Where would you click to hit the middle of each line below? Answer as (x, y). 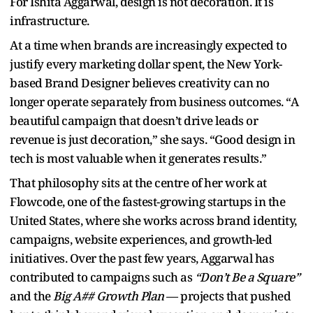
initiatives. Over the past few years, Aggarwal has (142, 258)
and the (31, 296)
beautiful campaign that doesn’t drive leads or (134, 120)
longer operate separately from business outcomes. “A (154, 101)
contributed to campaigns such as (102, 277)
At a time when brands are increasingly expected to (148, 45)
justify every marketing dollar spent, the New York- (146, 64)
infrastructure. (50, 20)
